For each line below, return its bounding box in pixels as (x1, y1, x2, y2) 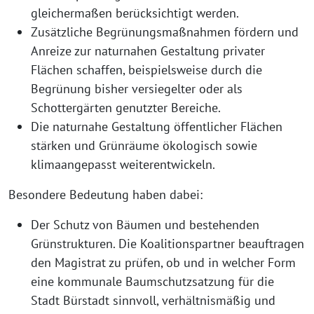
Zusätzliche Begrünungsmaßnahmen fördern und (31, 24, 299, 40)
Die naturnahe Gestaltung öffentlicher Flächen (31, 118, 282, 135)
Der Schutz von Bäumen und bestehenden (31, 217, 259, 233)
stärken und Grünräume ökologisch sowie (31, 137, 257, 153)
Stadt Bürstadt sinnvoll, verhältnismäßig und (31, 292, 275, 308)
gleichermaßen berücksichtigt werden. (31, 5, 239, 21)
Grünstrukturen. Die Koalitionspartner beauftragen (31, 235, 304, 252)
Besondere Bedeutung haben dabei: (8, 186, 203, 203)
